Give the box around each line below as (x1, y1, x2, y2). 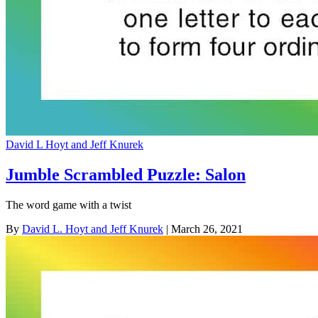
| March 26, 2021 (163, 222, 243, 235)
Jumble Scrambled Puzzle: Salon (6, 165, 246, 184)
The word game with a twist (6, 198, 131, 211)
